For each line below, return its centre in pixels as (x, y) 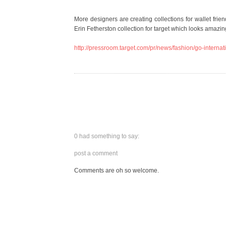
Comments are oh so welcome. (117, 170)
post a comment (96, 153)
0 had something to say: (107, 136)
